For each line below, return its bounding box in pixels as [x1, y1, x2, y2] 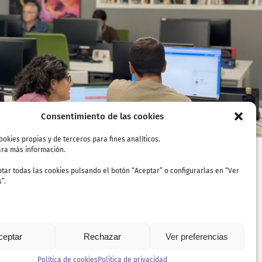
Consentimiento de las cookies [40, 111, 164, 122]
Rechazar [83, 231, 121, 242]
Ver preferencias [166, 231, 229, 242]
